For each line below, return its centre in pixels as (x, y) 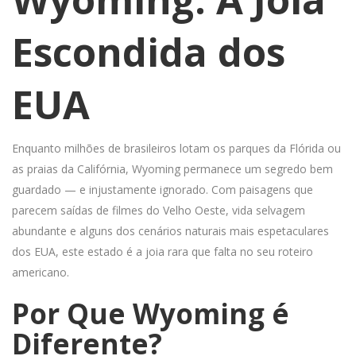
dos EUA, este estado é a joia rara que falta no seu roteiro (163, 252)
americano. (41, 273)
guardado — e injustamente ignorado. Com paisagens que (163, 190)
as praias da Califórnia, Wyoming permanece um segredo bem (172, 169)
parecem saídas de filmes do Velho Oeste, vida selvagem (159, 211)
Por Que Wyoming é (151, 314)
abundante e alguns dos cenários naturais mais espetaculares (170, 231)
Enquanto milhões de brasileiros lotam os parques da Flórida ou (176, 149)
